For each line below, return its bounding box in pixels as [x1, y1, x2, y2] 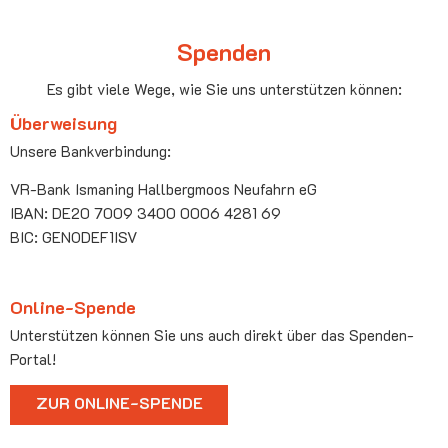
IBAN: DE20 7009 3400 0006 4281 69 [10, 202, 281, 223]
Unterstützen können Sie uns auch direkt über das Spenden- [10, 325, 414, 346]
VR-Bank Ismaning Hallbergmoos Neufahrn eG [10, 178, 317, 199]
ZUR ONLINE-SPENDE [35, 392, 203, 414]
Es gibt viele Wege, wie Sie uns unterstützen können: [46, 79, 402, 100]
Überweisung [10, 110, 117, 135]
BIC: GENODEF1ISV [10, 226, 137, 247]
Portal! [10, 349, 56, 370]
